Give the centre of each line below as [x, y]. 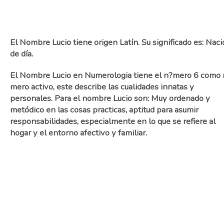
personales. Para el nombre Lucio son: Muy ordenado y [110, 98]
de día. [21, 54]
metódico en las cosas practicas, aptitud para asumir [104, 110]
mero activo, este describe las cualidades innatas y [102, 87]
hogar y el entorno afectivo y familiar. [78, 133]
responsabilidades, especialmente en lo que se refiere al [113, 121]
